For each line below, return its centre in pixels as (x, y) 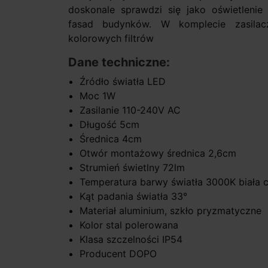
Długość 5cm (110, 125)
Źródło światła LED (123, 82)
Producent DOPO (118, 254)
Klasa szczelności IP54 (131, 240)
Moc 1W (98, 96)
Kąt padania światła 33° (134, 197)
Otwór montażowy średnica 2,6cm (158, 153)
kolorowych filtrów (111, 39)
